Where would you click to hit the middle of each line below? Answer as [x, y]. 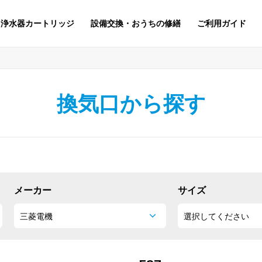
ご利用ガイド [222, 23]
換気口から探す [131, 103]
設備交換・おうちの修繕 [136, 23]
